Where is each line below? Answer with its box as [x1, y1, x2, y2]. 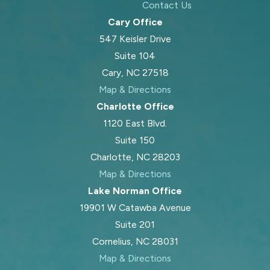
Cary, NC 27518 [101, 66, 169, 78]
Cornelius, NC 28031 [92, 235, 178, 247]
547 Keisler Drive [99, 33, 171, 45]
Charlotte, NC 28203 [90, 151, 180, 163]
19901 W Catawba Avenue [79, 201, 191, 213]
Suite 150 [115, 134, 155, 146]
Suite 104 [115, 49, 155, 61]
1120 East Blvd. [103, 117, 167, 129]
